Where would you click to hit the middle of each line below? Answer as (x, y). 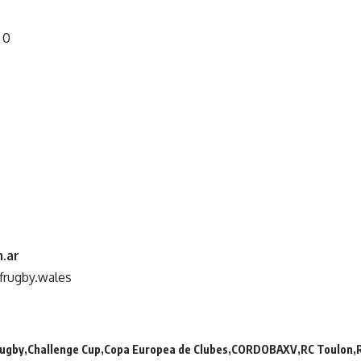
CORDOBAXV (264, 349)
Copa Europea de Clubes (166, 349)
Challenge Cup (64, 349)
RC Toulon (327, 349)
